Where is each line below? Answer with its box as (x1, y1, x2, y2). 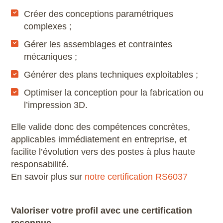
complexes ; (24, 20, 72, 31)
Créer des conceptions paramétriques (24, 8, 174, 19)
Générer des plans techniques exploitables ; (24, 69, 199, 80)
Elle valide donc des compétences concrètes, (11, 121, 191, 132)
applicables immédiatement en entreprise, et (11, 133, 187, 144)
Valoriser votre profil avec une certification (11, 205, 193, 216)
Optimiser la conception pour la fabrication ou (24, 87, 204, 98)
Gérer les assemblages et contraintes (24, 39, 173, 50)
